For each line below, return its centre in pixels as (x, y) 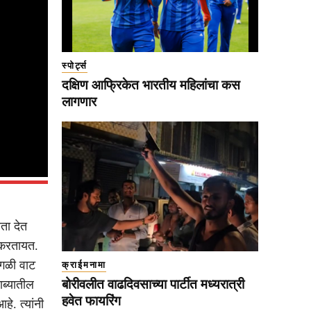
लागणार (79, 102)
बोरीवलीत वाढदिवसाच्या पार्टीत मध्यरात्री (153, 285)
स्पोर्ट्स (75, 66)
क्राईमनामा (84, 265)
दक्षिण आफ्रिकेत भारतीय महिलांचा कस (151, 85)
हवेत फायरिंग (91, 301)
